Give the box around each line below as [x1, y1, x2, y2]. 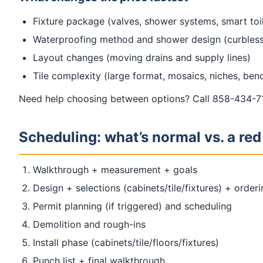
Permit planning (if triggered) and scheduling [33, 200, 232, 213]
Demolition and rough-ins [33, 218, 146, 231]
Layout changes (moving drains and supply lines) [33, 52, 251, 64]
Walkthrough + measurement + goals [33, 164, 197, 176]
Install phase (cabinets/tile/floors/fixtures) [33, 237, 219, 249]
